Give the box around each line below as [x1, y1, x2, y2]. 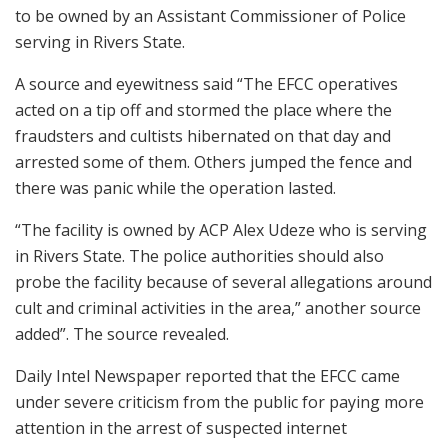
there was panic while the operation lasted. [15, 176, 336, 199]
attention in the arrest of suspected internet [15, 416, 347, 439]
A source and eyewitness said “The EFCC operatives [15, 72, 398, 95]
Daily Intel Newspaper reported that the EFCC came [15, 364, 400, 387]
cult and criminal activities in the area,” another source [15, 296, 421, 319]
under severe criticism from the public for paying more [15, 390, 424, 413]
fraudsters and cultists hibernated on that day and [15, 124, 391, 147]
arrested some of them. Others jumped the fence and [15, 150, 412, 173]
